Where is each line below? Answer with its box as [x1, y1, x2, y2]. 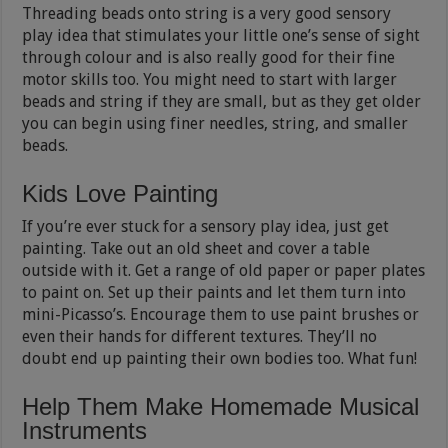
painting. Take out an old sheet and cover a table [22, 238, 371, 258]
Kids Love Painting [22, 179, 219, 207]
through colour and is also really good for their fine [22, 47, 396, 67]
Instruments [22, 416, 148, 444]
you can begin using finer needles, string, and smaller [22, 113, 409, 133]
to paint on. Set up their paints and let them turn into [22, 282, 407, 302]
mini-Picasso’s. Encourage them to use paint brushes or [22, 304, 420, 324]
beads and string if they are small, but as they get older [22, 91, 422, 111]
